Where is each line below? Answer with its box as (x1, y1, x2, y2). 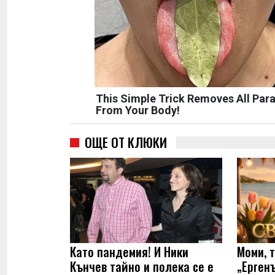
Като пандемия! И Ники (70, 242, 188, 261)
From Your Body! (96, 104, 180, 117)
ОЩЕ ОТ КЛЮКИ (85, 133, 167, 152)
